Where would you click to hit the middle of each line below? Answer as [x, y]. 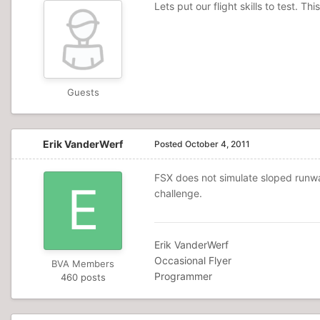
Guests [83, 92]
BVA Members [83, 264]
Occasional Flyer [193, 260]
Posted [170, 144]
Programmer [183, 276]
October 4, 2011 [217, 144]
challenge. [178, 193]
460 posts [83, 277]
